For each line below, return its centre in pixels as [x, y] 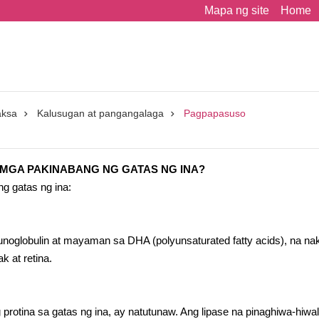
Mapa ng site [237, 10]
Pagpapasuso [215, 113]
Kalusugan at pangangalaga [100, 113]
